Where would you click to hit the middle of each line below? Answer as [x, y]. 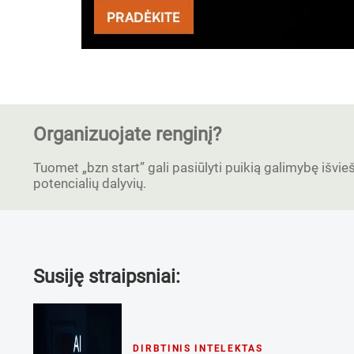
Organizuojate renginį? [127, 134]
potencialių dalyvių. [90, 183]
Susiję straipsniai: [107, 277]
